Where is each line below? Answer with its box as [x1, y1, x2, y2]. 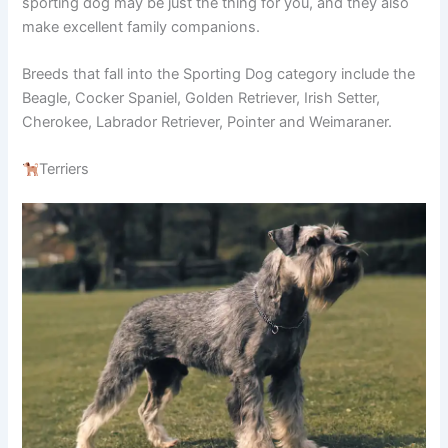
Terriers [39, 160, 90, 179]
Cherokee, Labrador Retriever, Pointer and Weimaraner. [22, 113, 393, 132]
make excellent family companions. [22, 17, 261, 36]
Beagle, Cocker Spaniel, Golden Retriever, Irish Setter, [22, 89, 381, 108]
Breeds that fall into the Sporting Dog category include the [22, 65, 416, 84]
